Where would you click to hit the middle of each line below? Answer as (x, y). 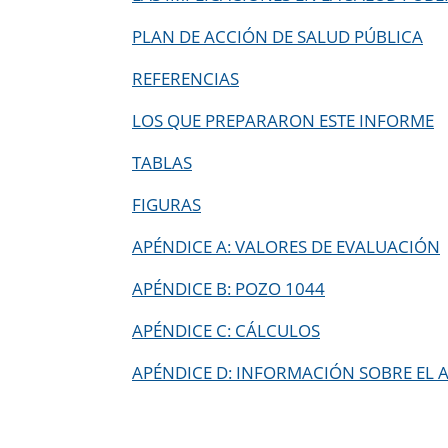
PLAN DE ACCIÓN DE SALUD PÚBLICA (277, 36)
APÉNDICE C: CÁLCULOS (226, 330)
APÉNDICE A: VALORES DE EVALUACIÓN (286, 246)
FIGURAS (166, 204)
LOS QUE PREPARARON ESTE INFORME (283, 120)
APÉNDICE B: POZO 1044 (228, 288)
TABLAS (162, 162)
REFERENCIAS (185, 78)
